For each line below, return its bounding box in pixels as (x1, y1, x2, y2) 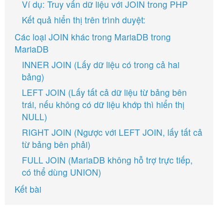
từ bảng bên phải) (22, 138, 91, 150)
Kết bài (15, 183, 41, 195)
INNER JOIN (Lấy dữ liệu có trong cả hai (22, 58, 180, 71)
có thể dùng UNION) (22, 166, 101, 178)
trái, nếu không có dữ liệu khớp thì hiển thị (22, 98, 184, 110)
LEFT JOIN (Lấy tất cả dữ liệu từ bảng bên (22, 86, 187, 98)
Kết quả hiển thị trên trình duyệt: (22, 14, 145, 26)
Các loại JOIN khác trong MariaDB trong (15, 31, 171, 43)
